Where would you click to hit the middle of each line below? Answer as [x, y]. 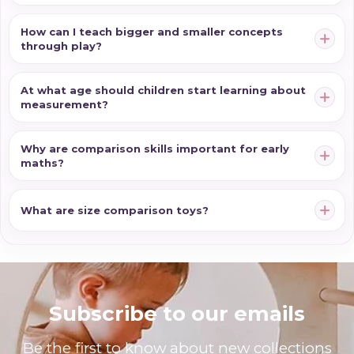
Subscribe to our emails [177, 314]
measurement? [64, 105]
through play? [61, 46]
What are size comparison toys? [115, 211]
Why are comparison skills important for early [155, 149]
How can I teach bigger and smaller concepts [152, 32]
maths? [42, 163]
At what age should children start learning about [163, 90]
